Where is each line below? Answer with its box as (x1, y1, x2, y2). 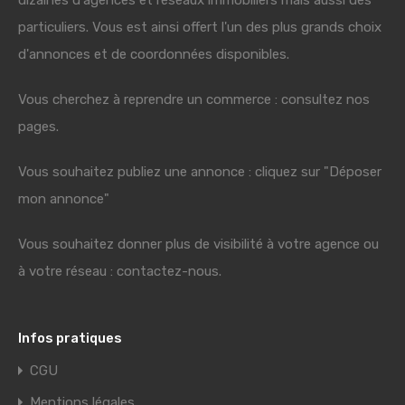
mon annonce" (18, 191, 109, 207)
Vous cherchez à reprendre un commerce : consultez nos (18, 91, 370, 108)
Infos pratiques (18, 330, 122, 346)
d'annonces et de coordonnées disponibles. (18, 46, 289, 62)
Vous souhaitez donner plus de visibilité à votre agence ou (18, 236, 379, 252)
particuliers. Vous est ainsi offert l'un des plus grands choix (18, 19, 381, 35)
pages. (18, 118, 59, 135)
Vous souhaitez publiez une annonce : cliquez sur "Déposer (18, 164, 381, 180)
